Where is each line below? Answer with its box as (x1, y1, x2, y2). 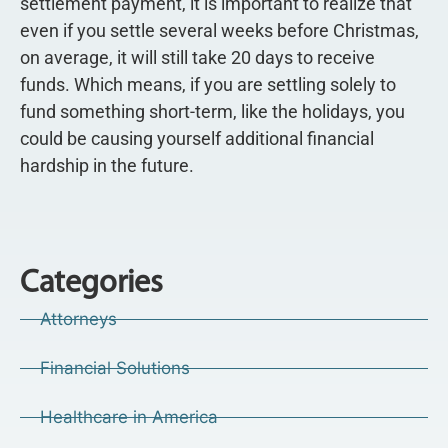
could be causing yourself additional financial (20, 127, 374, 149)
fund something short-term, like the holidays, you (20, 100, 405, 122)
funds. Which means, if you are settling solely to (20, 73, 396, 95)
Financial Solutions (39, 358, 190, 379)
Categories (20, 268, 163, 301)
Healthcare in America (39, 407, 218, 428)
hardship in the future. (20, 154, 194, 176)
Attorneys (39, 309, 117, 330)
